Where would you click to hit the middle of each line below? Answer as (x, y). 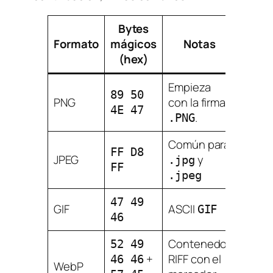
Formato (76, 44)
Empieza (190, 87)
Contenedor (200, 243)
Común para (199, 144)
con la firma (197, 102)
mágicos (133, 44)
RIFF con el (195, 259)
